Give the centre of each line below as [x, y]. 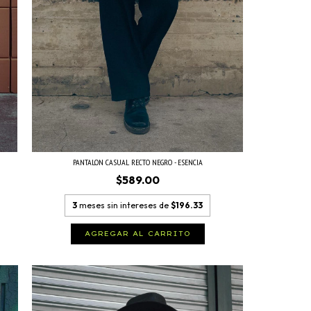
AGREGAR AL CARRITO [137, 233]
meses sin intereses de [125, 205]
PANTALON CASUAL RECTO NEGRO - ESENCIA [137, 162]
